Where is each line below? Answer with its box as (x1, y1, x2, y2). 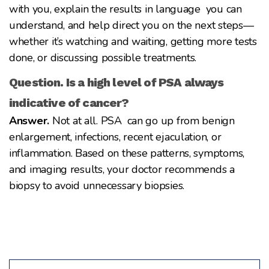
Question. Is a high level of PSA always (9, 74, 229, 89)
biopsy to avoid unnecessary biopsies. (9, 178, 185, 193)
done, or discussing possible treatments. (9, 50, 197, 65)
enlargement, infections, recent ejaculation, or (9, 129, 222, 144)
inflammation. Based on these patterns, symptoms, (9, 145, 245, 160)
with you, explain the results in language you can (9, 1, 242, 16)
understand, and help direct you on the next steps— (9, 17, 254, 32)
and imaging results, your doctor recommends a (9, 162, 235, 177)
